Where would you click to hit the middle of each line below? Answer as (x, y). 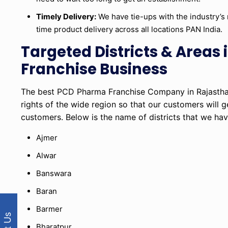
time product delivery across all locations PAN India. (130, 30)
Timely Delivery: (66, 17)
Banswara (54, 174)
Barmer (50, 209)
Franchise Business (94, 69)
